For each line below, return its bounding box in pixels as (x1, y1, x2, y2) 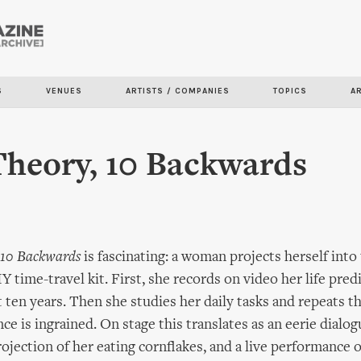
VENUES (46, 86, 82, 96)
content (108, 73, 158, 89)
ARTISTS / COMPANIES (126, 86, 230, 96)
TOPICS (273, 86, 307, 96)
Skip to (108, 28, 153, 44)
